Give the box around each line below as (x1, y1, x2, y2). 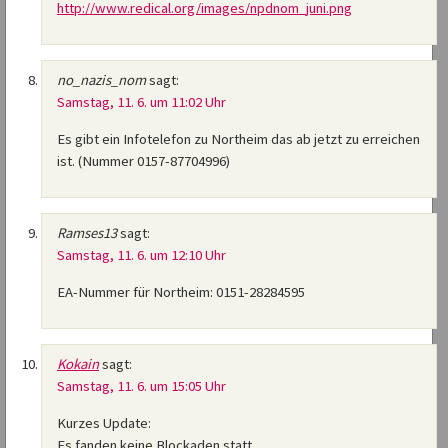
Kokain (57, 355, 99, 374)
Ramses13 (57, 224, 117, 243)
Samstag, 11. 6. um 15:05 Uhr (57, 377, 226, 396)
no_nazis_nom (57, 71, 146, 90)
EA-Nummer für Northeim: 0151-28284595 (57, 283, 305, 302)
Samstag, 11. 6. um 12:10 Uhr (57, 246, 226, 265)
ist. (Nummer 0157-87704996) (57, 152, 230, 171)
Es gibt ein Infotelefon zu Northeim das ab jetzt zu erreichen (57, 130, 420, 149)
